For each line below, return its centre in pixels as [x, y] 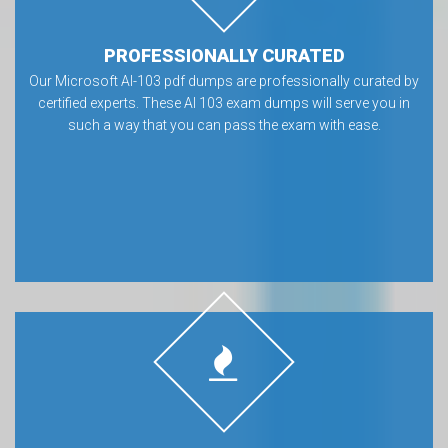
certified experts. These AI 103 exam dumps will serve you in [224, 103]
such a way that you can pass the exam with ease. [224, 125]
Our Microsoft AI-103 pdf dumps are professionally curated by [224, 81]
